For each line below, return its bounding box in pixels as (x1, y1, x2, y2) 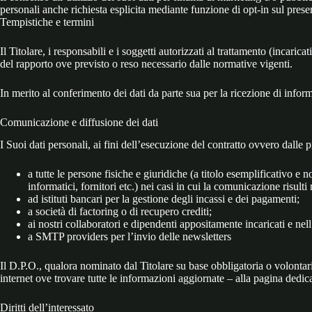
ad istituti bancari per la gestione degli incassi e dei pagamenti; (28, 193, 299, 205)
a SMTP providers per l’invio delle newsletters (28, 231, 231, 243)
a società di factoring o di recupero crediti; (28, 205, 212, 218)
